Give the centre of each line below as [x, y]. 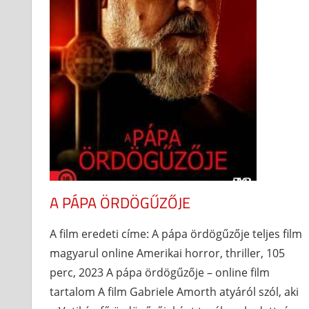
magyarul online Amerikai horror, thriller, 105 [167, 253]
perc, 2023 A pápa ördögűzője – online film [159, 272]
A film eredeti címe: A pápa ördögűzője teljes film [176, 233]
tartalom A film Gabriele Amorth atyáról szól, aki [174, 291]
